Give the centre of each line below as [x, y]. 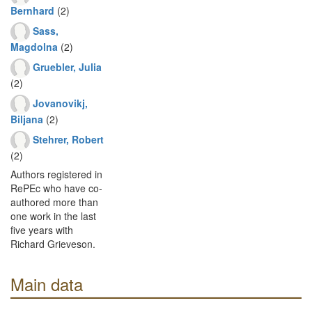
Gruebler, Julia [67, 67]
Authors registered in [56, 174]
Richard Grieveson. [53, 244]
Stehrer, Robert [68, 139]
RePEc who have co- [56, 188]
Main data [47, 284]
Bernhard [32, 10]
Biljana [27, 119]
